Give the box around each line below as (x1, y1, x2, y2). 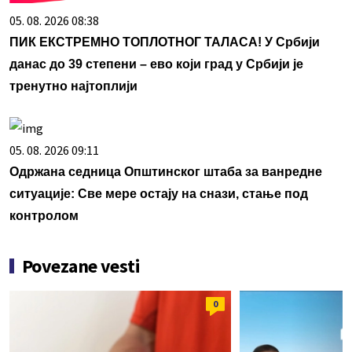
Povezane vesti (22, 253, 141, 278)
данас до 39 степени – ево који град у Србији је (9, 57, 303, 71)
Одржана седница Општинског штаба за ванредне (9, 164, 322, 178)
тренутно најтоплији (9, 79, 137, 93)
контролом (9, 208, 79, 222)
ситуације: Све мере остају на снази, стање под (9, 186, 308, 200)
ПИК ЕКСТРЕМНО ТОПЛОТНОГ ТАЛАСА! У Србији (9, 35, 320, 49)
